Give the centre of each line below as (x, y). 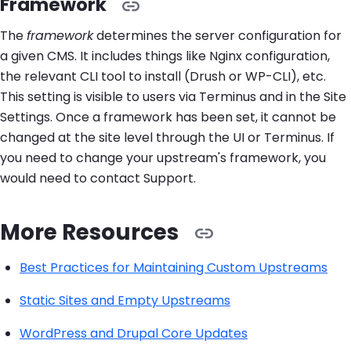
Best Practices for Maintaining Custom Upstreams (174, 268)
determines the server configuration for (217, 36)
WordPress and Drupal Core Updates (134, 334)
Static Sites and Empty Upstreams (125, 301)
